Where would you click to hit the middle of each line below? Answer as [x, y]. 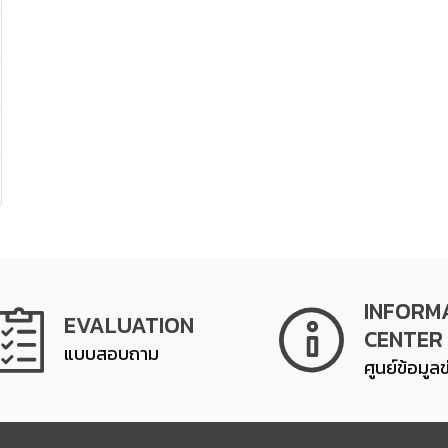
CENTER [404, 339]
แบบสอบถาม [111, 353]
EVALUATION [128, 325]
